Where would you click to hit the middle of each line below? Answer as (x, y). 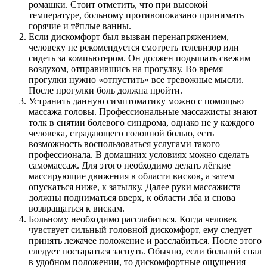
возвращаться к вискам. (77, 209)
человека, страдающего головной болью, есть (121, 133)
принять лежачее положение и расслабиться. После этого (145, 241)
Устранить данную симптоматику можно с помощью (136, 101)
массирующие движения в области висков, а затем (131, 176)
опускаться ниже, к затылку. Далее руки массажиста (135, 187)
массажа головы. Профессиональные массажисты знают (143, 112)
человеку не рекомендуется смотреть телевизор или (134, 48)
